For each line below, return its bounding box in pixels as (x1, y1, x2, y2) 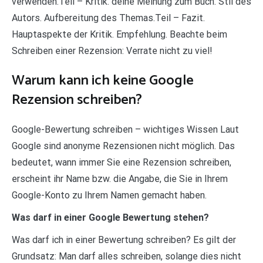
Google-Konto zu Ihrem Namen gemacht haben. (12, 189, 207, 201)
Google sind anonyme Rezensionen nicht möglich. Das (12, 140, 235, 151)
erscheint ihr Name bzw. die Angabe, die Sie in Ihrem (12, 173, 228, 184)
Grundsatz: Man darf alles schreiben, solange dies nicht (12, 250, 241, 262)
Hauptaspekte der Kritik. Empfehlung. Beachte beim (12, 28, 227, 40)
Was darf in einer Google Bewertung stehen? (12, 211, 209, 223)
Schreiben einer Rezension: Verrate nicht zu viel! (12, 45, 213, 56)
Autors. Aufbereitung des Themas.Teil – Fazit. (12, 12, 205, 23)
